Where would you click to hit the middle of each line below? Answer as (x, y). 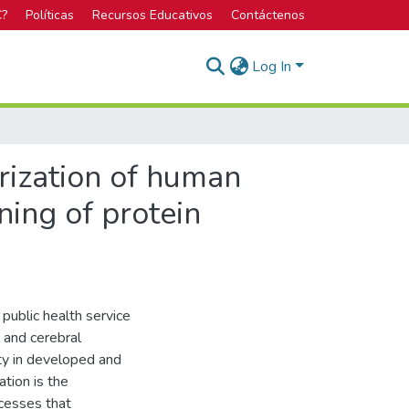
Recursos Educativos (152, 15)
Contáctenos (268, 15)
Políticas (50, 15)
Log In (274, 67)
